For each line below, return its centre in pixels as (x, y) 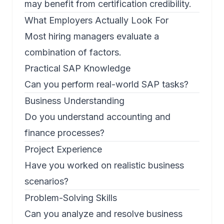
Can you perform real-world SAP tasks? (106, 84)
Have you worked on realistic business (104, 165)
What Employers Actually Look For (96, 20)
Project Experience (63, 149)
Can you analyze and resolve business (103, 214)
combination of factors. (73, 52)
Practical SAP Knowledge (77, 68)
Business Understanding (74, 101)
